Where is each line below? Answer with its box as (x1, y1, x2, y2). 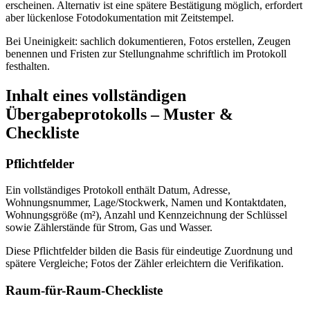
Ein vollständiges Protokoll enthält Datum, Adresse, (6, 184, 230, 197)
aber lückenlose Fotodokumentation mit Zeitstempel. (6, 11, 234, 24)
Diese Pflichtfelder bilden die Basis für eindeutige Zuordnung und (6, 245, 293, 257)
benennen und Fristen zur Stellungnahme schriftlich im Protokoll (6, 47, 286, 60)
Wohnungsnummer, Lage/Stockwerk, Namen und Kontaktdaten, (6, 197, 286, 209)
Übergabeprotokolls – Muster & (6, 104, 233, 123)
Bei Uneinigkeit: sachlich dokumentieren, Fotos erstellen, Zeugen (6, 35, 291, 47)
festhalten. (6, 60, 50, 72)
